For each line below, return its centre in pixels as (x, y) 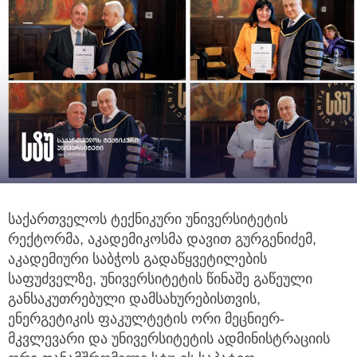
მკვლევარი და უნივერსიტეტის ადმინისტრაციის (169, 338)
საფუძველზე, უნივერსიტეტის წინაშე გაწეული (160, 279)
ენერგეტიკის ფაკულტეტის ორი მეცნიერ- (146, 318)
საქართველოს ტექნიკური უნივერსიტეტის (148, 219)
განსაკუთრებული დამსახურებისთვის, (134, 298)
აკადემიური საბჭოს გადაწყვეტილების (137, 259)
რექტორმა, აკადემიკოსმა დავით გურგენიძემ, (162, 239)
